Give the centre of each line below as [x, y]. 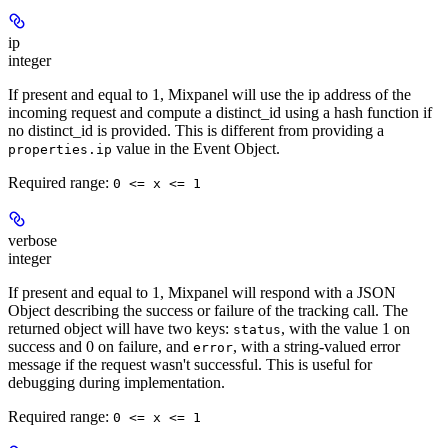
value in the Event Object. [196, 149]
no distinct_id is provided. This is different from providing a [196, 131]
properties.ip [60, 150]
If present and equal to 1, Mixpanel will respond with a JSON [202, 293]
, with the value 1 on [345, 329]
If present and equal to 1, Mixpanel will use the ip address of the [209, 95]
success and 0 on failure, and [100, 347]
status [257, 330]
